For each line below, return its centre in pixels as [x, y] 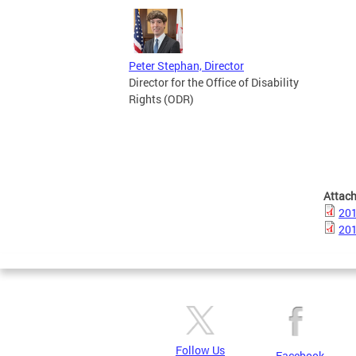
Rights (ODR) [161, 99]
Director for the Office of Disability [214, 82]
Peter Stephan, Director [186, 66]
